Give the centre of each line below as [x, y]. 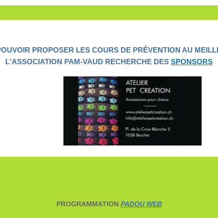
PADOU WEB [141, 204]
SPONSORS [192, 62]
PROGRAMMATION [88, 204]
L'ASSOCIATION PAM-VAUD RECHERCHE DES [88, 62]
